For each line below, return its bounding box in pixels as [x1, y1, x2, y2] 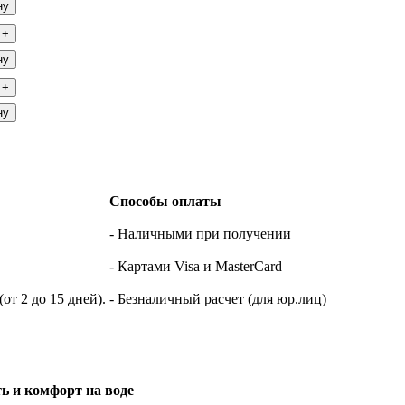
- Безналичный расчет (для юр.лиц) [109, 290, 326, 306]
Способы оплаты [109, 193, 221, 209]
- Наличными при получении [109, 225, 291, 241]
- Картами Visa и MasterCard [109, 258, 282, 274]
